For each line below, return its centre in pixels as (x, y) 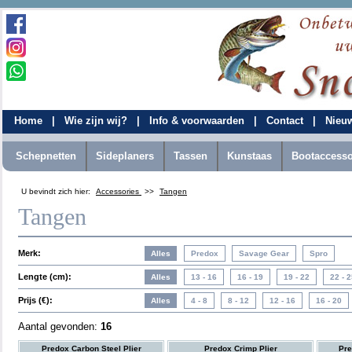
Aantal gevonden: (59, 326)
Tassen (191, 156)
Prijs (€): (35, 300)
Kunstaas (249, 156)
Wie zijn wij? (97, 121)
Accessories (119, 191)
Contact (286, 121)
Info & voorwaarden (198, 121)
